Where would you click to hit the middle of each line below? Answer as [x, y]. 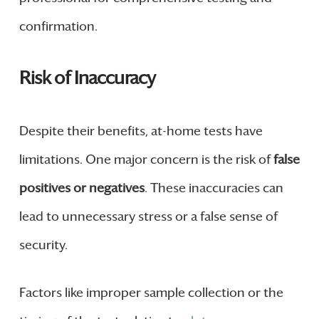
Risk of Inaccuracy [87, 78]
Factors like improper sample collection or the [151, 293]
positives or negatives [82, 188]
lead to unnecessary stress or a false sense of [148, 217]
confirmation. [58, 26]
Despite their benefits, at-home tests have [141, 131]
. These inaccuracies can [214, 188]
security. [43, 245]
